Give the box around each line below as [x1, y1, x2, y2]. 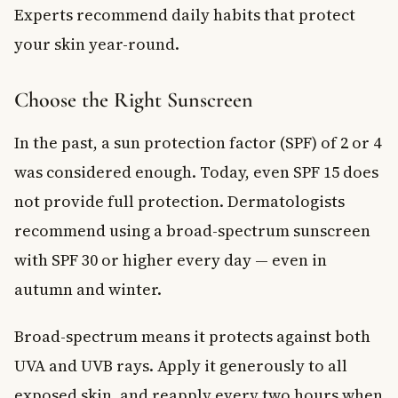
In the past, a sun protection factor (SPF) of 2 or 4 [14, 131, 381, 154]
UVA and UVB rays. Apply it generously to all [14, 354, 347, 377]
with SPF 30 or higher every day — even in [14, 248, 327, 271]
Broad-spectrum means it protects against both [14, 324, 370, 347]
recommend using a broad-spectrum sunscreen [14, 219, 370, 242]
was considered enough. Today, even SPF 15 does [14, 160, 378, 183]
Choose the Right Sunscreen [14, 86, 253, 113]
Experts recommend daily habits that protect [14, 3, 355, 26]
